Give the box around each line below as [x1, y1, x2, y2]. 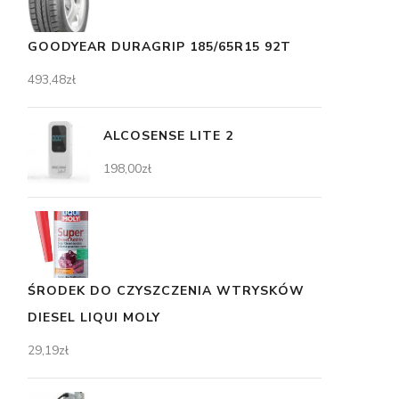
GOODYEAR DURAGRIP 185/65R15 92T [28, 37, 291, 55]
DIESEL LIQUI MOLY [28, 309, 160, 327]
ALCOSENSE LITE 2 [103, 126, 233, 144]
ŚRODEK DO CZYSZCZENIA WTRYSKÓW [28, 282, 305, 300]
